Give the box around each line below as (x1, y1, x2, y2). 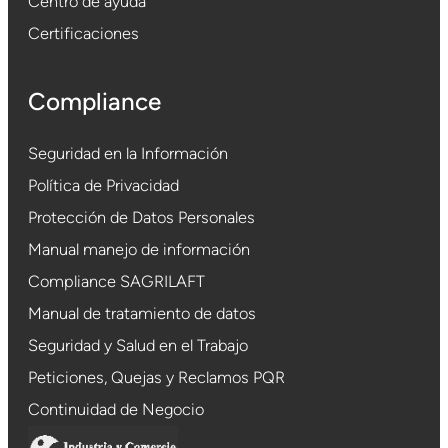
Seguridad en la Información (28, 143, 228, 163)
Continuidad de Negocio (28, 399, 204, 419)
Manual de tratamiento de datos (28, 303, 256, 323)
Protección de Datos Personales (28, 207, 255, 227)
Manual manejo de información (28, 239, 250, 259)
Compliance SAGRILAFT (28, 271, 205, 291)
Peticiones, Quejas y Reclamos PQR (28, 367, 285, 387)
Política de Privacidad (28, 175, 179, 195)
